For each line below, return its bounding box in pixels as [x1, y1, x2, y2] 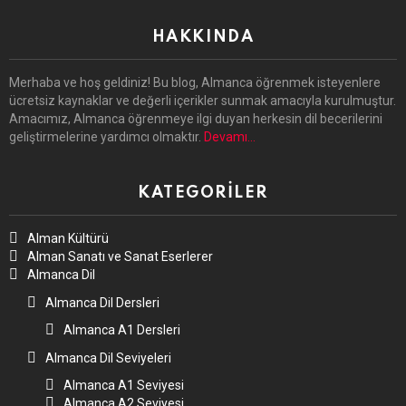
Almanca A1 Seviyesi [63, 378, 184, 393]
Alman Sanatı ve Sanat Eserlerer [27, 249, 213, 265]
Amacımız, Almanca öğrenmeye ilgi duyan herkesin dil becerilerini [9, 111, 382, 127]
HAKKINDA [151, 29, 255, 46]
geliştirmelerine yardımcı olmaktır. [9, 130, 204, 145]
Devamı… [204, 130, 256, 145]
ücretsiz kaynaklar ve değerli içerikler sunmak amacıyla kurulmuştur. [9, 93, 396, 109]
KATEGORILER [137, 185, 269, 202]
